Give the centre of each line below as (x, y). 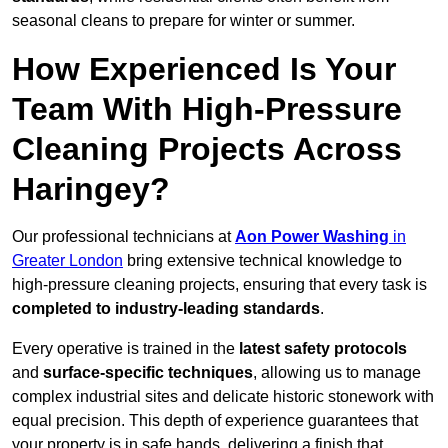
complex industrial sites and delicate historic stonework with (223, 397)
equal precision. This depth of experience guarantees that (215, 421)
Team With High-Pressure (207, 109)
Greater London (67, 261)
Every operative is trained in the (125, 349)
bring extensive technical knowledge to (262, 261)
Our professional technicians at (123, 237)
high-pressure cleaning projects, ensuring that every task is (219, 285)
